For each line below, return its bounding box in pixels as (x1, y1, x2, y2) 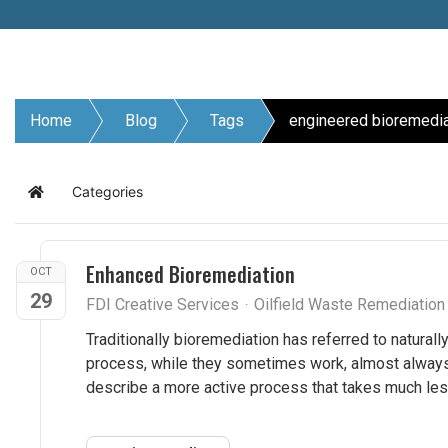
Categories (72, 183, 143, 200)
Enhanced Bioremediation (86, 259, 295, 289)
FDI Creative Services (86, 295, 239, 314)
